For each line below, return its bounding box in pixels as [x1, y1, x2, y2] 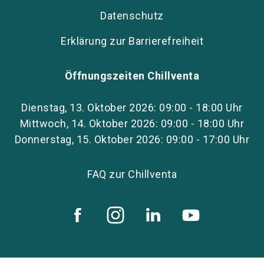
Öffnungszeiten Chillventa [64, 70, 200, 82]
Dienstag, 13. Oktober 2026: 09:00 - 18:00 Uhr [21, 101, 243, 114]
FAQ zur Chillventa [87, 168, 177, 180]
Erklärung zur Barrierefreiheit [61, 35, 203, 47]
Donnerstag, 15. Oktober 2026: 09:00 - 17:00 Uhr [14, 133, 250, 146]
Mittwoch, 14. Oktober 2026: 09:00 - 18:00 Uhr [19, 117, 245, 130]
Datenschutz [100, 9, 164, 22]
